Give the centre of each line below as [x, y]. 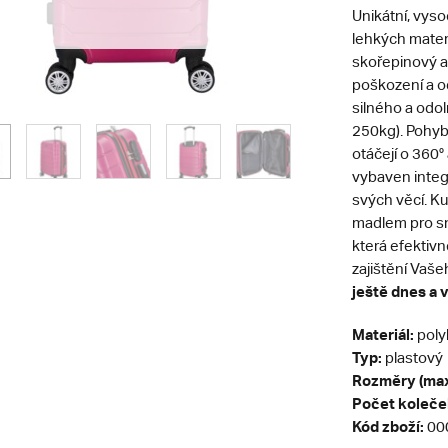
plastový [412, 357]
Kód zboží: [387, 426]
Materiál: [384, 334]
